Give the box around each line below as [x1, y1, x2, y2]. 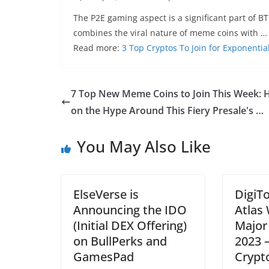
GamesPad [73, 249, 134, 265]
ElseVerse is [73, 186, 139, 202]
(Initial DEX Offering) [73, 217, 187, 234]
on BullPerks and [73, 233, 167, 249]
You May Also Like [77, 136, 211, 157]
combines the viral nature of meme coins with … [73, 27, 267, 38]
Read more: [73, 42, 122, 53]
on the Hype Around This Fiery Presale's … [71, 104, 264, 117]
